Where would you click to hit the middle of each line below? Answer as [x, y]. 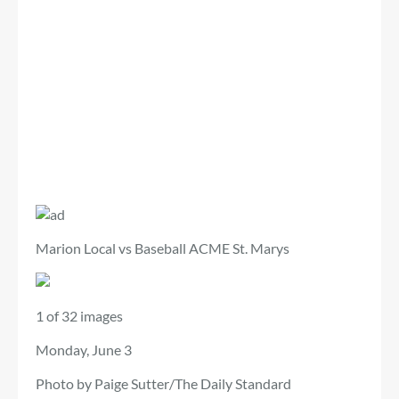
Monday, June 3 [84, 349]
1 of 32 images [79, 315]
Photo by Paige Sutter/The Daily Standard [163, 383]
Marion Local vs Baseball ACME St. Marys [163, 248]
